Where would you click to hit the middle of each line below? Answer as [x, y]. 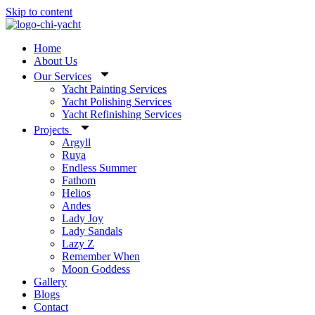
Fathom [79, 180]
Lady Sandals [92, 231]
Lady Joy [83, 218]
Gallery [50, 282]
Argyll [76, 142]
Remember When [101, 256]
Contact [51, 307]
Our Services [63, 76]
